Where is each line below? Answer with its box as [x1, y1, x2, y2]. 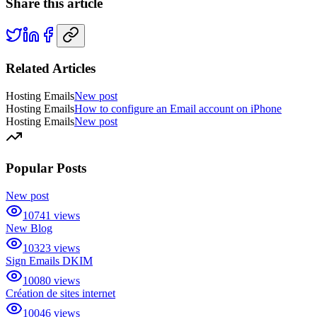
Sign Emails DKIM [6, 255, 93, 267]
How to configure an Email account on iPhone [74, 102, 282, 115]
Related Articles [6, 60, 96, 76]
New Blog [6, 222, 52, 235]
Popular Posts [6, 161, 86, 176]
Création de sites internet [6, 287, 115, 300]
